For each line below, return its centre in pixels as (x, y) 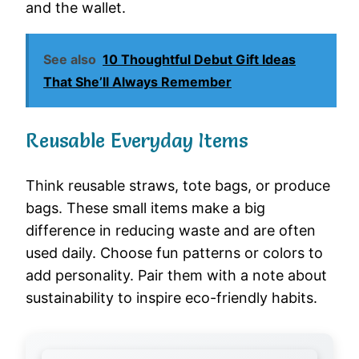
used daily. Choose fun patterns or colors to (174, 253)
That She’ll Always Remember (137, 82)
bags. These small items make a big (145, 208)
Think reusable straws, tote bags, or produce (178, 186)
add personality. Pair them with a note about (176, 276)
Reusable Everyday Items (137, 141)
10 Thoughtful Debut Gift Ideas (199, 60)
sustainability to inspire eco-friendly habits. (171, 298)
